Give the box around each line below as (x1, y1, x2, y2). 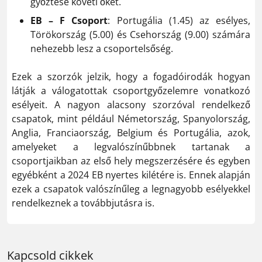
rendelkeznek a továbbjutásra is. (12, 196, 154, 209)
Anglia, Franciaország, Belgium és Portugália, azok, (12, 126, 250, 139)
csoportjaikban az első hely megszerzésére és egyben (12, 154, 250, 167)
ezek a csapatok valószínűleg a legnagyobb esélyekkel (12, 182, 250, 195)
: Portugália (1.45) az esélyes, (108, 13, 251, 27)
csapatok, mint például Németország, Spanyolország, (12, 112, 250, 125)
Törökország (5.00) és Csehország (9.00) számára (30, 27, 250, 41)
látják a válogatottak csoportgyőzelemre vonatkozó (12, 84, 250, 97)
